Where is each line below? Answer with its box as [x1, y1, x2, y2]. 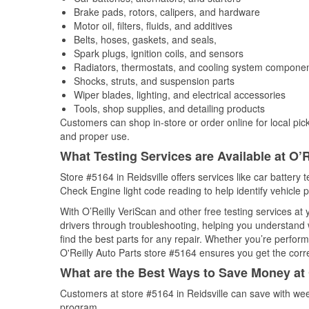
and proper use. [60, 129, 130, 143]
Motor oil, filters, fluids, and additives [74, 19, 232, 32]
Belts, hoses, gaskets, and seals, [74, 32, 217, 46]
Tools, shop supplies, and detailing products [74, 101, 265, 115]
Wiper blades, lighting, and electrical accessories [74, 88, 286, 101]
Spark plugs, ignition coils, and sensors [74, 46, 243, 60]
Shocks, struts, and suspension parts [74, 74, 235, 88]
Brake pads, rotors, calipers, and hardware [74, 5, 260, 19]
